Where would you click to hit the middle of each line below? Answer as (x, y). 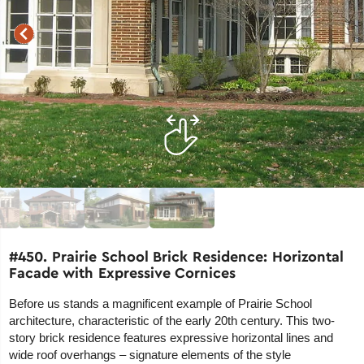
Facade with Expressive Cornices (123, 273)
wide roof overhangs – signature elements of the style (150, 355)
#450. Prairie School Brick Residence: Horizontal (176, 257)
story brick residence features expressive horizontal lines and (171, 338)
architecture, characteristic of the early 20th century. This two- (172, 321)
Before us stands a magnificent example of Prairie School (161, 304)
